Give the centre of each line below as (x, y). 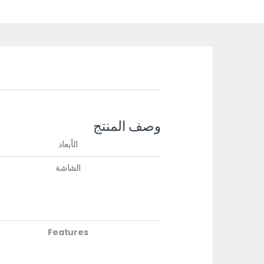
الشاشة (68, 168)
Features (68, 232)
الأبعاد (68, 145)
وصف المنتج (127, 126)
